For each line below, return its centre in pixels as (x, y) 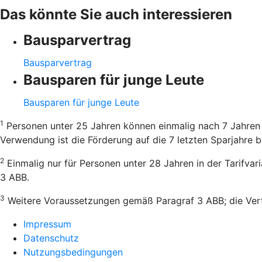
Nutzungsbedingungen (73, 252)
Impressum (47, 224)
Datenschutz (51, 238)
